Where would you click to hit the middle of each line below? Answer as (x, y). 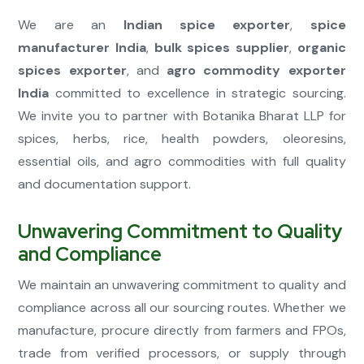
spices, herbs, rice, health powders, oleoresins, (182, 139)
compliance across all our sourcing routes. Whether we (182, 308)
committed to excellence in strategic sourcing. (197, 93)
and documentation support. (105, 184)
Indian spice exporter (207, 25)
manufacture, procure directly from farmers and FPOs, (182, 331)
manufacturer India (82, 48)
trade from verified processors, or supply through (182, 353)
